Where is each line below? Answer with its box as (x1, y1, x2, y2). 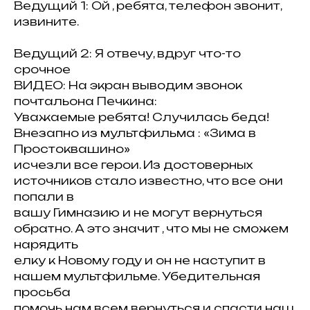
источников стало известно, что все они (14, 174, 283, 188)
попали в (14, 190, 74, 203)
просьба (14, 285, 71, 299)
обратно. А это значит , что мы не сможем (14, 221, 289, 235)
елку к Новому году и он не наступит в (14, 253, 266, 267)
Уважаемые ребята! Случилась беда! (14, 110, 269, 124)
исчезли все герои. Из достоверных (14, 158, 253, 172)
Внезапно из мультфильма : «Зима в (14, 126, 256, 140)
